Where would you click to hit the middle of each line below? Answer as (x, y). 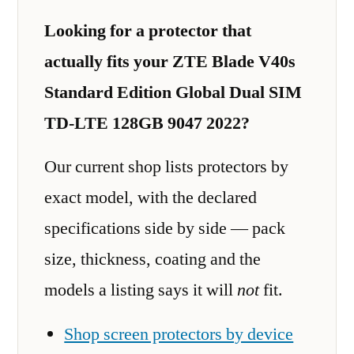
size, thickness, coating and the (153, 259)
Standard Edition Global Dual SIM (173, 92)
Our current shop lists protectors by (166, 167)
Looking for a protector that (148, 30)
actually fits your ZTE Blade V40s (170, 61)
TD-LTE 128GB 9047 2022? (147, 123)
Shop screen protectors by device (179, 334)
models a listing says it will (141, 290)
